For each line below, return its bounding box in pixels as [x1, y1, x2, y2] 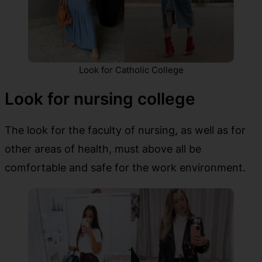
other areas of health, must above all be [5, 142, 201, 155]
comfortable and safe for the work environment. [5, 160, 246, 174]
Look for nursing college [5, 88, 195, 109]
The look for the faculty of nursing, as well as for [5, 123, 246, 136]
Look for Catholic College [78, 64, 184, 75]
